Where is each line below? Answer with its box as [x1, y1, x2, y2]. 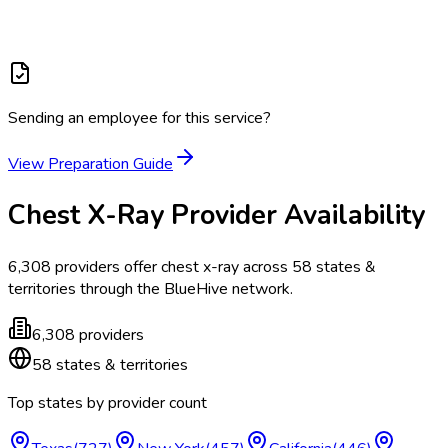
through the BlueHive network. [76, 277, 293, 300]
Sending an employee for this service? [8, 106, 271, 129]
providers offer [51, 255, 161, 278]
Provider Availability [164, 197, 425, 234]
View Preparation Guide [8, 152, 173, 175]
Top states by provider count [8, 391, 207, 414]
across [239, 255, 288, 278]
